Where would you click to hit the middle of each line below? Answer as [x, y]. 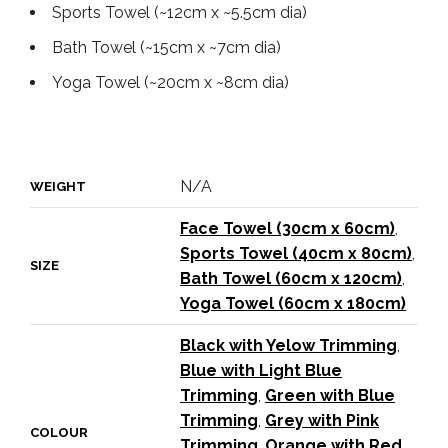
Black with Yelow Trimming [288, 345]
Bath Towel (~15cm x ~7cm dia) [166, 47]
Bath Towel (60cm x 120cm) [291, 278]
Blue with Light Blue [261, 370]
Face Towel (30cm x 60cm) [287, 228]
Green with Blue [330, 395]
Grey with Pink [322, 420]
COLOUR [59, 432]
